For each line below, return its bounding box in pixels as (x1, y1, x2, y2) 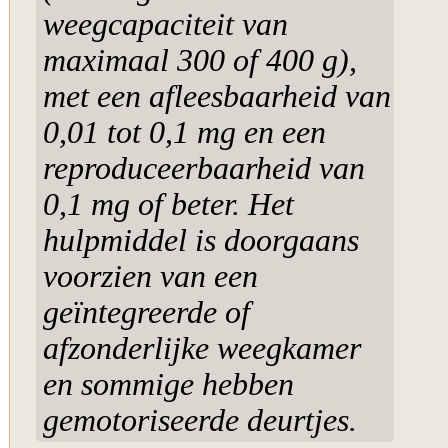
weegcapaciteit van (42, 7, 288, 43)
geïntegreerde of (42, 295, 250, 331)
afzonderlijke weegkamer (42, 331, 361, 367)
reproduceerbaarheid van (42, 151, 365, 187)
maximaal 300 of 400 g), (42, 43, 357, 79)
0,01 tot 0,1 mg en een (42, 115, 326, 151)
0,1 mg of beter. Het (42, 187, 294, 223)
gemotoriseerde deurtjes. (42, 403, 357, 439)
